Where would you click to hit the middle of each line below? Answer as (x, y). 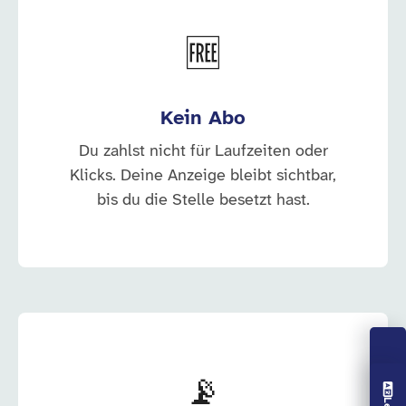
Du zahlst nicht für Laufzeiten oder (203, 152)
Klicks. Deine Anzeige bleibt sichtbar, (203, 176)
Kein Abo (203, 119)
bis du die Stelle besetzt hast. (203, 201)
